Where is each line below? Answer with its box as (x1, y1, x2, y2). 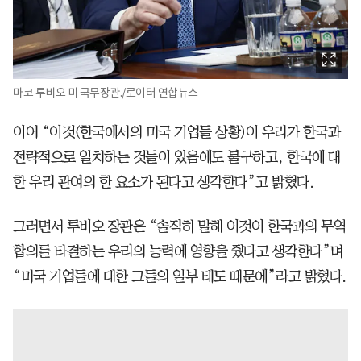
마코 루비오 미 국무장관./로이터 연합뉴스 (13, 85, 198, 100)
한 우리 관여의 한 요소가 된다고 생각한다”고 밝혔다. (13, 174, 313, 189)
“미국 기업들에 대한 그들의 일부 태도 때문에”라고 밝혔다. (13, 268, 346, 284)
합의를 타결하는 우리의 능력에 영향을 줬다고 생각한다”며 (13, 243, 343, 259)
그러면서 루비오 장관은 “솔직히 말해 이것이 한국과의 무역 (13, 218, 346, 234)
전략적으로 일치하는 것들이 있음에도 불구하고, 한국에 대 (13, 149, 341, 164)
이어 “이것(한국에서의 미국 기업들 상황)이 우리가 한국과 (13, 124, 340, 139)
